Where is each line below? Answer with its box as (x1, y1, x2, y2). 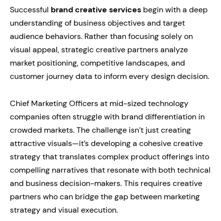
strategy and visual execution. (10, 205, 118, 215)
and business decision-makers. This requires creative (10, 178, 202, 188)
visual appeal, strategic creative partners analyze (10, 44, 188, 55)
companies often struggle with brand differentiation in (10, 111, 205, 122)
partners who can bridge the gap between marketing (10, 191, 200, 202)
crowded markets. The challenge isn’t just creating (10, 125, 191, 135)
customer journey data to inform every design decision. (10, 71, 209, 81)
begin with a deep (141, 4, 208, 15)
